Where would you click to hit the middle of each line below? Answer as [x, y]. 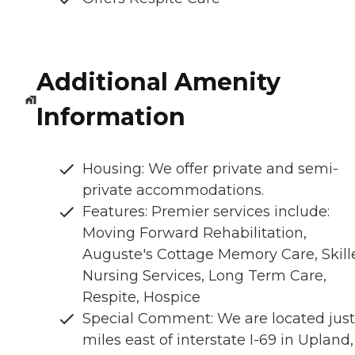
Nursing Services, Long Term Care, [204, 276]
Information [111, 117]
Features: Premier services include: [206, 212]
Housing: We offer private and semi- [210, 169]
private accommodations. [173, 191]
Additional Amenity [158, 82]
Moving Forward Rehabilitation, [195, 233]
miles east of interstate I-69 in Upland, [218, 340]
